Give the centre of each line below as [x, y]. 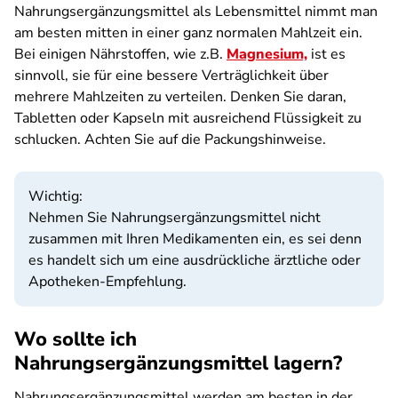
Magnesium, [267, 54]
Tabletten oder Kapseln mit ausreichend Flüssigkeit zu [188, 118]
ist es [326, 54]
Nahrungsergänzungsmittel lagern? [178, 363]
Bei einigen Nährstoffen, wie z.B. [120, 54]
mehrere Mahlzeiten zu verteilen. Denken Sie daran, [180, 97]
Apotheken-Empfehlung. [107, 282]
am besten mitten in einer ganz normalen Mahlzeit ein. [188, 33]
